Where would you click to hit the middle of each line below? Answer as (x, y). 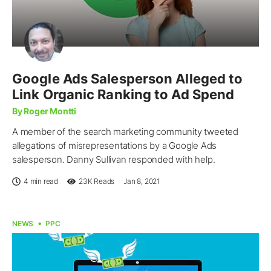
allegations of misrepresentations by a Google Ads (115, 145)
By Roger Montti (44, 111)
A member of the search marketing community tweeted (125, 131)
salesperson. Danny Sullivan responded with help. (114, 159)
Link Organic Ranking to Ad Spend (123, 94)
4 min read (41, 181)
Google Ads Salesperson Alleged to (128, 78)
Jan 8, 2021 (142, 181)
